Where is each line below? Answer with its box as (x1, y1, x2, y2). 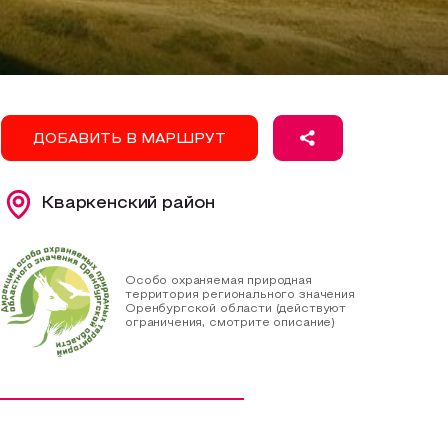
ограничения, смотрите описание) (125, 317, 336, 328)
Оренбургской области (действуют (125, 303, 347, 314)
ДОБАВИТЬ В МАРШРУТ (33, 132, 226, 146)
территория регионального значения (125, 289, 355, 300)
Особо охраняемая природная (125, 275, 312, 286)
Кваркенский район (41, 195, 216, 213)
